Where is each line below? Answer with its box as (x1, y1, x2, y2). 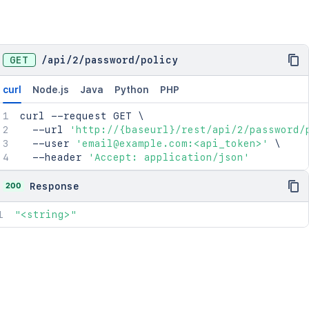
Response (29, 181, 79, 192)
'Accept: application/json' (88, 152, 250, 163)
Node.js (32, 84, 69, 95)
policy (140, 54, 178, 66)
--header (19, 152, 88, 163)
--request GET (44, 110, 138, 121)
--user (19, 138, 76, 149)
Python (114, 84, 149, 95)
